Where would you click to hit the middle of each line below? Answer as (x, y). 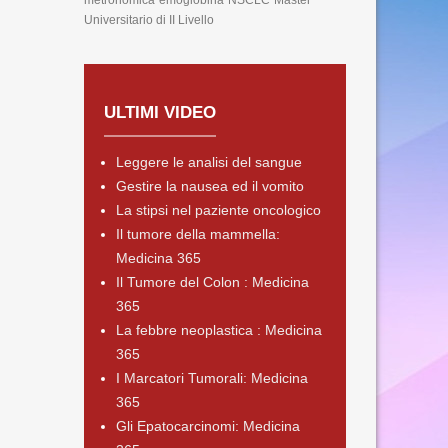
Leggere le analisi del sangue (208, 162)
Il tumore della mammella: (197, 234)
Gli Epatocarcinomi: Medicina (207, 426)
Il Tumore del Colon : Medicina (212, 282)
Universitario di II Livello (148, 20)
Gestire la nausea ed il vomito (209, 186)
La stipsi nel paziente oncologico (218, 210)
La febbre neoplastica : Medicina (218, 330)
